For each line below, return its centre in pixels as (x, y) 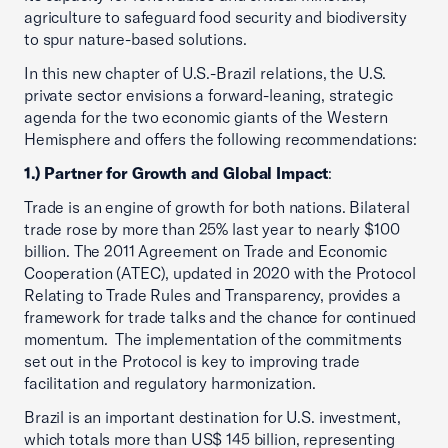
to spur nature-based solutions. (141, 39)
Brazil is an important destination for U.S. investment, (213, 417)
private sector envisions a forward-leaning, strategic (208, 95)
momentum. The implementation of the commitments (213, 339)
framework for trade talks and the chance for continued (220, 317)
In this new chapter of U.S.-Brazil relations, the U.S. (205, 73)
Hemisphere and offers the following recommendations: (222, 139)
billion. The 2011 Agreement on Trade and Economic (205, 251)
